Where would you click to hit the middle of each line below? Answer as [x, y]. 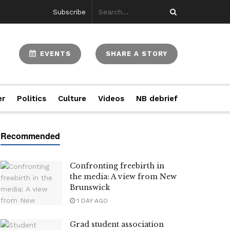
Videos [111, 99]
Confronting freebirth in [117, 166]
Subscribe [70, 12]
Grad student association [117, 224]
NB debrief [157, 99]
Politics [32, 99]
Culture [72, 99]
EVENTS [54, 53]
